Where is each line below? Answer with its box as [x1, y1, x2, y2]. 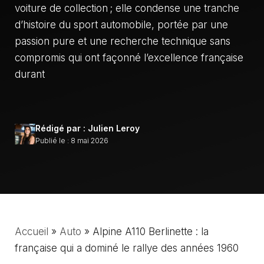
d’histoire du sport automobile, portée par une [15, 19, 228, 31]
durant [15, 68, 45, 80]
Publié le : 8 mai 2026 [35, 136, 108, 145]
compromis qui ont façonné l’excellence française [15, 52, 243, 64]
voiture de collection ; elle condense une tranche [15, 2, 239, 14]
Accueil [15, 225, 48, 237]
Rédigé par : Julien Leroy [35, 123, 140, 133]
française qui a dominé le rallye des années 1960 [15, 242, 239, 254]
